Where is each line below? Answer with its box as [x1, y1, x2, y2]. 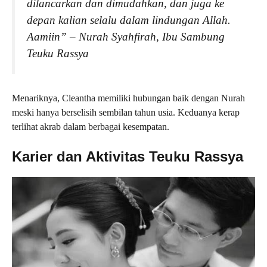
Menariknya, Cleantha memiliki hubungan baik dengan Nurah [12, 93, 245, 104]
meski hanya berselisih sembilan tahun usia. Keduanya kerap [12, 107, 240, 118]
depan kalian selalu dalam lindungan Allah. [27, 14, 231, 27]
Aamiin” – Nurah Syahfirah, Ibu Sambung [27, 30, 225, 44]
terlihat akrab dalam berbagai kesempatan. [12, 122, 169, 132]
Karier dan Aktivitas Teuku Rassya [12, 148, 243, 165]
